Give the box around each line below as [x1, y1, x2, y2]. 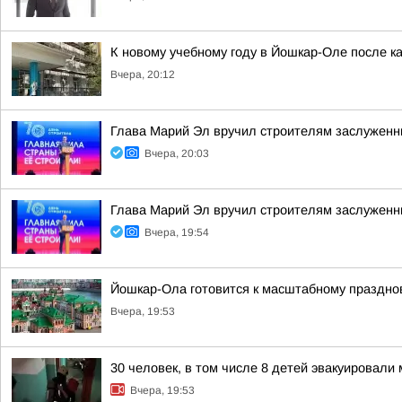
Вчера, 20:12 [110, 68, 175, 81]
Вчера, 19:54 [144, 226, 209, 239]
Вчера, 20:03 [144, 147, 209, 160]
